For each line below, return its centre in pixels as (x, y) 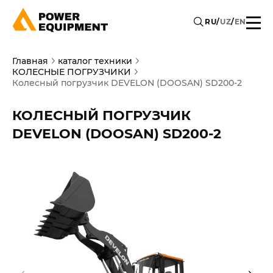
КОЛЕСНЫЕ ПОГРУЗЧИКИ (72, 72)
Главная (30, 61)
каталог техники (95, 61)
